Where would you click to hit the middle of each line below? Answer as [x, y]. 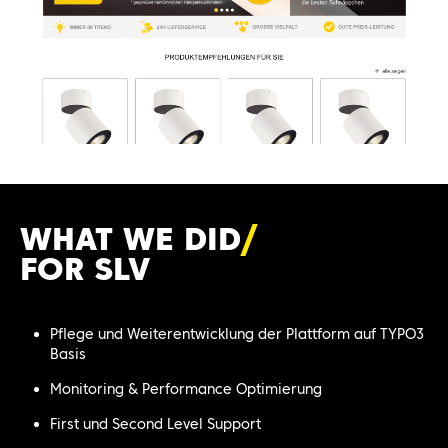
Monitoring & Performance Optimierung [186, 388]
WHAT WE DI [119, 238]
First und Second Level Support [155, 423]
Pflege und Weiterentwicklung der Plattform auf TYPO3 [237, 333]
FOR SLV [85, 268]
